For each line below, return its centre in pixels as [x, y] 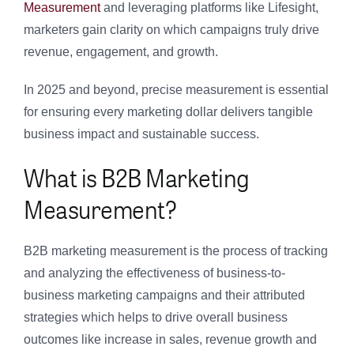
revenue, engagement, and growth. [121, 52]
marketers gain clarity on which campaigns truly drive [171, 30]
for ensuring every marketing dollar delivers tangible [168, 112]
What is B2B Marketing [137, 177]
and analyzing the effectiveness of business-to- [154, 273]
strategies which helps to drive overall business [156, 318]
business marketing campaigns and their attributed [164, 296]
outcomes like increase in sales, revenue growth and [170, 340]
